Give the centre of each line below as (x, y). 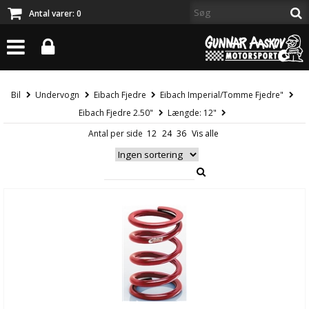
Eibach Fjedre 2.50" (116, 112)
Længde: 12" (192, 112)
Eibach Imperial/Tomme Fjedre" (222, 95)
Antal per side (117, 133)
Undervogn (57, 95)
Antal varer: (53, 13)
